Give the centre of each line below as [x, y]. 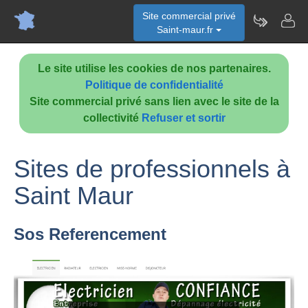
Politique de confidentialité [154, 85]
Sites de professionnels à [152, 169]
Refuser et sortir [183, 118]
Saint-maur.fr [186, 30]
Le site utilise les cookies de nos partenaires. [154, 68]
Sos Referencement [90, 234]
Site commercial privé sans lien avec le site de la [154, 101]
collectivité [112, 118]
